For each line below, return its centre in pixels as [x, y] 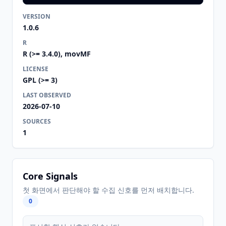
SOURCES [37, 121]
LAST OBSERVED [47, 95]
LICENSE [36, 69]
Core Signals [50, 176]
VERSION [37, 16]
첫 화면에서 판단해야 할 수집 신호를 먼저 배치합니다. [108, 190]
